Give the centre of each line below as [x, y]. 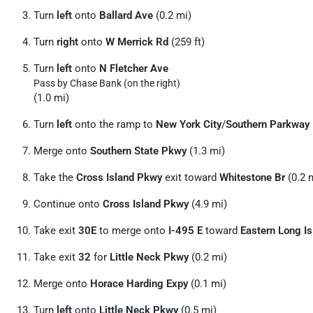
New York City [189, 124]
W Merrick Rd [137, 42]
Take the [55, 177]
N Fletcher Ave [134, 68]
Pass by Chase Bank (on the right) [107, 83]
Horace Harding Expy [139, 284]
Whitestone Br [252, 177]
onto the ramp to [114, 124]
